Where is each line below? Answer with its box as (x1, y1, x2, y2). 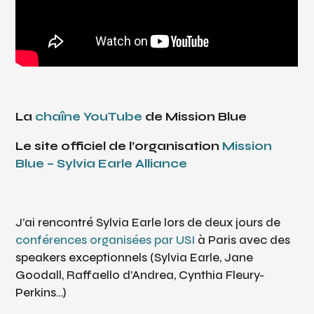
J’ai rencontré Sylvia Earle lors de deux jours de (15, 214, 281, 230)
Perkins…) (15, 285, 70, 300)
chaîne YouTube (35, 109, 143, 124)
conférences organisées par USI (15, 232, 198, 247)
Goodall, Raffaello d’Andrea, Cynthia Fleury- (15, 267, 265, 282)
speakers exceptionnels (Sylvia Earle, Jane (15, 250, 254, 265)
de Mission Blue (142, 109, 247, 124)
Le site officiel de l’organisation (15, 138, 223, 153)
